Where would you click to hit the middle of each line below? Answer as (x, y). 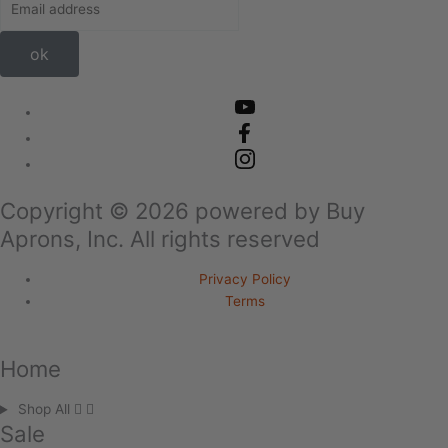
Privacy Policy (244, 279)
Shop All (46, 409)
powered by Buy (277, 210)
